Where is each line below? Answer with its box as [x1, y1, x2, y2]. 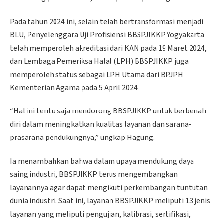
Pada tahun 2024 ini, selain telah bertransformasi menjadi [10, 16, 203, 27]
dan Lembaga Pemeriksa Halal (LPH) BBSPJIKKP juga [10, 55, 189, 67]
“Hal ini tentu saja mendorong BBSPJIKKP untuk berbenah [10, 106, 206, 117]
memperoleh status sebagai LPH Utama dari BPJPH [10, 69, 183, 80]
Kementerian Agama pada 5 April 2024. [10, 82, 139, 93]
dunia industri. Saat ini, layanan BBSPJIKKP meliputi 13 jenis [10, 195, 210, 207]
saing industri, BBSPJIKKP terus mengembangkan [10, 169, 178, 180]
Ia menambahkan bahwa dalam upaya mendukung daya [10, 156, 194, 167]
